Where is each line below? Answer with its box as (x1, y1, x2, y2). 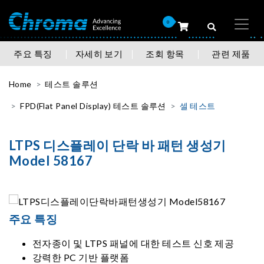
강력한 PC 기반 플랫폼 (32, 252, 130, 263)
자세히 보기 (75, 48, 123, 59)
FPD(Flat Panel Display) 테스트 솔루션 (20, 101, 166, 111)
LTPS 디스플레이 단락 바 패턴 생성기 (9, 137, 226, 153)
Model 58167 (9, 153, 93, 169)
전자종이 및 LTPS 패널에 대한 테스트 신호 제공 (32, 237, 235, 249)
